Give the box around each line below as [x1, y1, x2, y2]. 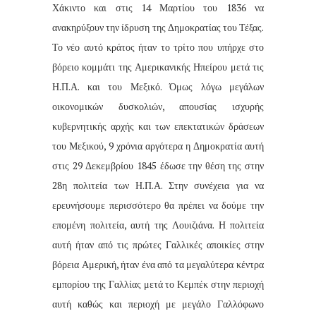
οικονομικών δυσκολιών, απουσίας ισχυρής [52, 99, 264, 113]
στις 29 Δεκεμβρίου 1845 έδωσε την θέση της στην [52, 158, 264, 172]
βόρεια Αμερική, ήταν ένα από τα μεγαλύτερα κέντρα [52, 257, 264, 271]
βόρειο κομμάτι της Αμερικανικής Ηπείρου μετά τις [52, 59, 264, 73]
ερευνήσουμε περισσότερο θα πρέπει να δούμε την [52, 197, 264, 212]
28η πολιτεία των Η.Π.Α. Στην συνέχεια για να [52, 178, 264, 192]
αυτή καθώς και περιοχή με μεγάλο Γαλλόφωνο [52, 296, 264, 310]
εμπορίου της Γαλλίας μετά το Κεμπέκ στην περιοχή [52, 276, 264, 291]
